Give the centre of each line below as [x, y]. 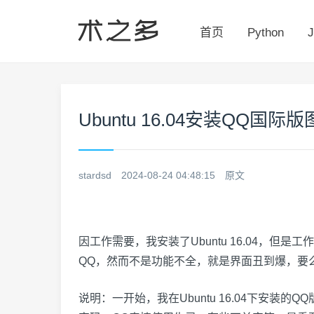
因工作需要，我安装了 [135, 241]
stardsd [95, 175]
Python [266, 33]
